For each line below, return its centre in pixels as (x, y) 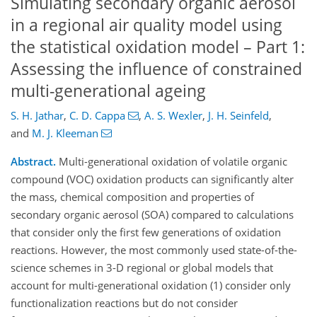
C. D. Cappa (97, 116)
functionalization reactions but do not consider (124, 303)
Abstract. (33, 162)
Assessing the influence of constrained (156, 69)
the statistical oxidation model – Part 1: (158, 47)
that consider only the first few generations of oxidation (146, 232)
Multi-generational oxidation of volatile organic (172, 162)
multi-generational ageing (108, 91)
